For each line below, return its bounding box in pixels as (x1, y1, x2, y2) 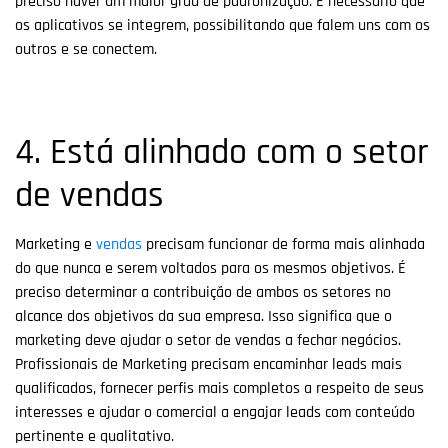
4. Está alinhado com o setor (15, 130, 429, 176)
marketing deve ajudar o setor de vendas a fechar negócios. (15, 330, 401, 352)
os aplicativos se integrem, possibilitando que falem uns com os (15, 15, 430, 37)
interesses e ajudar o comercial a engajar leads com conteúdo (15, 402, 415, 424)
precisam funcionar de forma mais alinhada (142, 234, 425, 256)
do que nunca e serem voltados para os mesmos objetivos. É (15, 258, 406, 280)
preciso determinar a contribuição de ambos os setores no (15, 282, 391, 304)
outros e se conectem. (15, 39, 157, 61)
